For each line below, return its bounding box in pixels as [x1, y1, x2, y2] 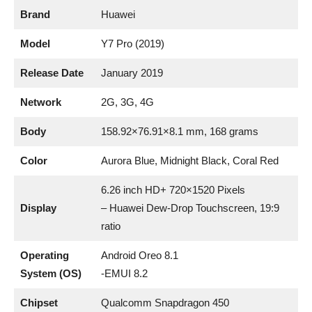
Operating [19, 249, 69, 261]
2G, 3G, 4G [100, 95, 154, 108]
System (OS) [19, 267, 81, 279]
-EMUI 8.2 [100, 267, 148, 279]
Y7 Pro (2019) [100, 37, 164, 49]
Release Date [19, 66, 84, 79]
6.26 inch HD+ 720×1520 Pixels [100, 183, 245, 196]
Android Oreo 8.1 [100, 249, 178, 261]
